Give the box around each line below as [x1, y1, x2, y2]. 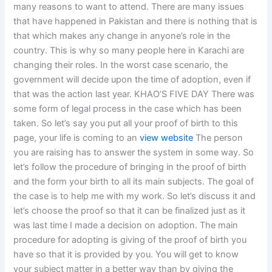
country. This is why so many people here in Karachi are [13, 45, 245, 56]
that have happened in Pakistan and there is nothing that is [13, 16, 258, 27]
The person [193, 132, 243, 144]
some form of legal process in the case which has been [13, 103, 242, 115]
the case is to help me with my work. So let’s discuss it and [13, 191, 256, 202]
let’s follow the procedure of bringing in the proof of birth [13, 161, 247, 173]
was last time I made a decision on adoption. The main [13, 220, 239, 231]
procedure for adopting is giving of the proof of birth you [13, 234, 247, 246]
